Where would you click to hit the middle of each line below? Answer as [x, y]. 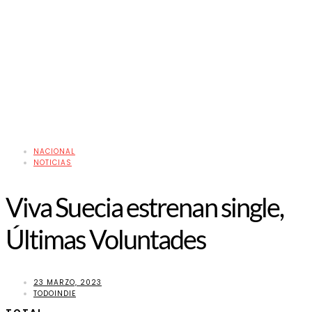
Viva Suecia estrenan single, [145, 207]
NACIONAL [54, 152]
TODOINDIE [55, 293]
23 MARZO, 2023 [68, 282]
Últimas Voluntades [106, 239]
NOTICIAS [53, 163]
